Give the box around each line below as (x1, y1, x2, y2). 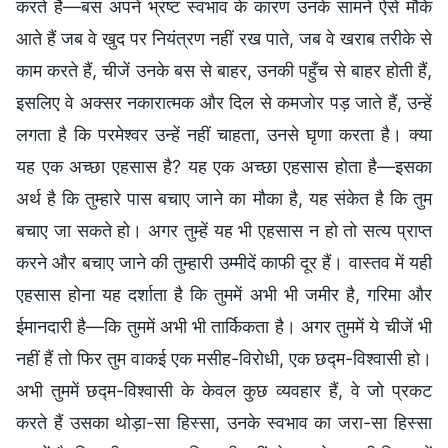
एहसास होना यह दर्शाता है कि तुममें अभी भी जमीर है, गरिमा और (16, 283, 432, 305)
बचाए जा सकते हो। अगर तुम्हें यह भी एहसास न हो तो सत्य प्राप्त (16, 219, 432, 241)
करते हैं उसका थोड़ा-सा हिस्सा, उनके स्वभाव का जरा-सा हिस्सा (16, 411, 432, 433)
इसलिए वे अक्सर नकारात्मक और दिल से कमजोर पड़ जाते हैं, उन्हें (16, 91, 432, 113)
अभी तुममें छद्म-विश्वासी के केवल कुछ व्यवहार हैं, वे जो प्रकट (16, 379, 432, 401)
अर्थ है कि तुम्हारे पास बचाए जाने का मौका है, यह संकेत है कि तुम (16, 187, 432, 209)
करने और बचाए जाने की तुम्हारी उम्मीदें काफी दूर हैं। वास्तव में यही (16, 251, 432, 273)
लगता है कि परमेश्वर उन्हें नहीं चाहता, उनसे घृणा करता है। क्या (16, 123, 432, 145)
